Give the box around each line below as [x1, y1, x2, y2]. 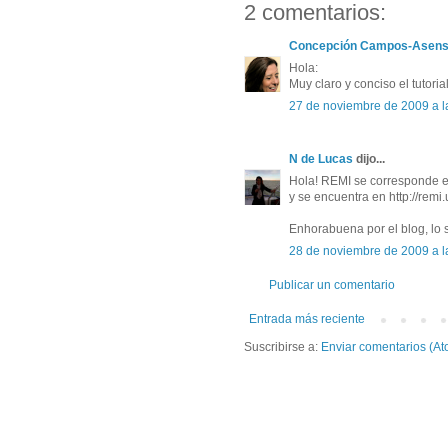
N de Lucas [289, 151, 353, 166]
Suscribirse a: [244, 339, 321, 354]
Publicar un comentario [269, 277, 395, 292]
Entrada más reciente [249, 311, 365, 326]
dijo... [353, 151, 385, 166]
